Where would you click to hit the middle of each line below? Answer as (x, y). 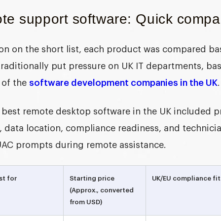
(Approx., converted (101, 190)
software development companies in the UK (123, 83)
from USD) (86, 202)
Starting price (92, 178)
